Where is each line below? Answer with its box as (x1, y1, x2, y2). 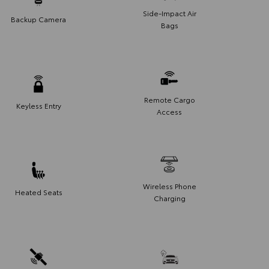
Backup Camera (11, 13, 66, 24)
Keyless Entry (16, 100, 61, 110)
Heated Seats (14, 186, 62, 197)
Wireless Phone (142, 180, 196, 191)
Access (157, 106, 182, 116)
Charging (153, 192, 186, 203)
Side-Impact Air (142, 7, 196, 18)
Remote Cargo (144, 94, 195, 104)
